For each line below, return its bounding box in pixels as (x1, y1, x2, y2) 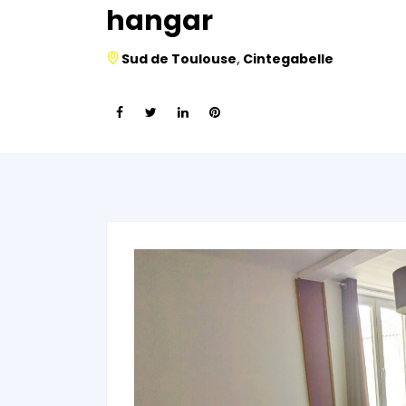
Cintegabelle (243, 50, 334, 69)
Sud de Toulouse (121, 50, 237, 69)
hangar (106, 2, 214, 41)
